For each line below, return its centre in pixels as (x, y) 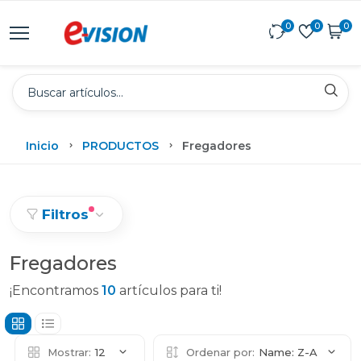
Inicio (42, 145)
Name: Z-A (288, 352)
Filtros (65, 214)
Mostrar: (69, 352)
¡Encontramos (56, 290)
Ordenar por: (220, 352)
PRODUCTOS (120, 145)
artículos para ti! (169, 290)
